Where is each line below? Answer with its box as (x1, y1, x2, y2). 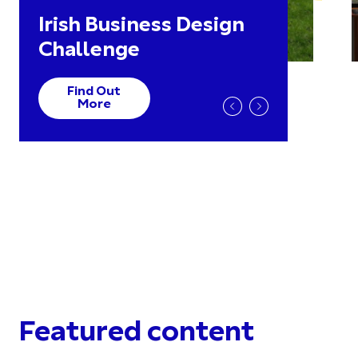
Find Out (67, 86, 121, 99)
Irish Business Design (38, 15, 245, 38)
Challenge (38, 40, 140, 62)
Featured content (19, 319, 254, 348)
